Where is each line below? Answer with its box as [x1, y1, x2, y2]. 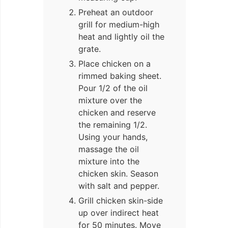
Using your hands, [78, 132, 148, 142]
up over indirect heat [78, 208, 159, 218]
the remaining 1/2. [78, 120, 147, 130]
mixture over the [78, 95, 142, 106]
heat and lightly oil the [78, 32, 164, 42]
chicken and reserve [78, 107, 156, 118]
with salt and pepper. [78, 181, 159, 191]
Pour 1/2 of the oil [78, 83, 148, 94]
